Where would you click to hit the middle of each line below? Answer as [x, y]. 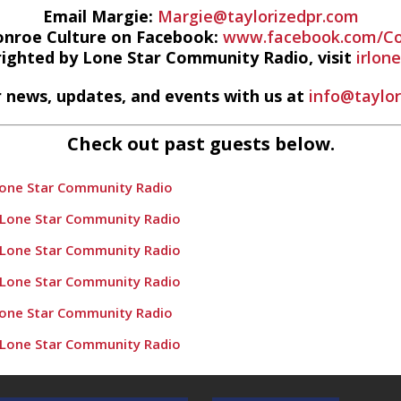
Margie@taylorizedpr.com [258, 16]
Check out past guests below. [200, 144]
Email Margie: [100, 16]
